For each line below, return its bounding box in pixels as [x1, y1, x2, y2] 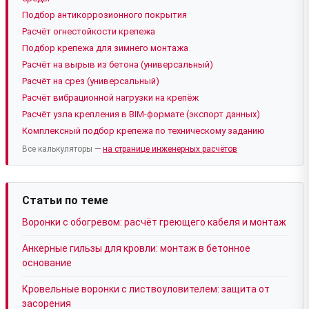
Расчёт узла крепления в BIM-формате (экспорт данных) [22, 109, 260, 120]
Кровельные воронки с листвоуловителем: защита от [22, 283, 270, 295]
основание [22, 257, 72, 269]
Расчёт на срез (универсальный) [22, 76, 159, 87]
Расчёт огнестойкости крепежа [22, 26, 155, 37]
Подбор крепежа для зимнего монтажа [22, 43, 188, 54]
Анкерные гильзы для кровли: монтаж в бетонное [22, 243, 250, 255]
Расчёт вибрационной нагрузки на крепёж [22, 92, 199, 103]
